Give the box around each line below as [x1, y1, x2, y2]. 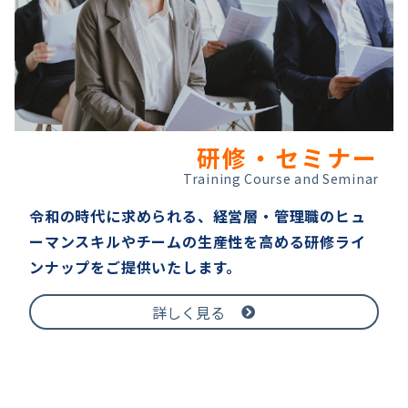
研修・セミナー [196, 140, 379, 175]
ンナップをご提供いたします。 [29, 256, 242, 279]
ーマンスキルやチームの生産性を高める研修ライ [29, 230, 366, 253]
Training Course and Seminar [183, 169, 379, 189]
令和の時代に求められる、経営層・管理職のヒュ [29, 205, 366, 228]
